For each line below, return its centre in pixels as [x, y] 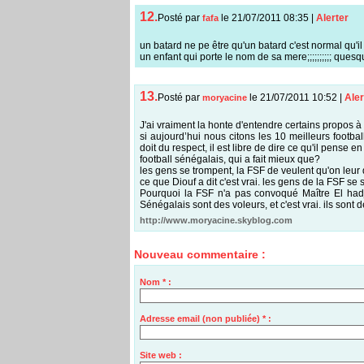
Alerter [332, 18]
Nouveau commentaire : [200, 255]
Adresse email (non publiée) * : [205, 318]
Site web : [160, 355]
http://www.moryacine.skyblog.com [216, 221]
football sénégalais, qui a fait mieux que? [230, 160]
